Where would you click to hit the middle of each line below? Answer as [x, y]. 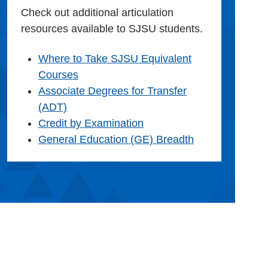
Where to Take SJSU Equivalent [115, 59]
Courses [59, 75]
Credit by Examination [91, 124]
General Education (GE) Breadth [116, 140]
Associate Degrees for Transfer [113, 91]
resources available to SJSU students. [112, 29]
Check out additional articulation [98, 13]
